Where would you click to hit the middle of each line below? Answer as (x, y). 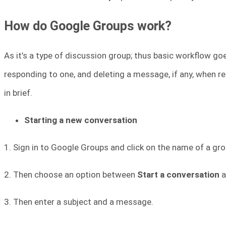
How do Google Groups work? (88, 26)
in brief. (18, 93)
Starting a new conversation (81, 120)
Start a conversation (178, 174)
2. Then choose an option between (71, 174)
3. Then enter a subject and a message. (79, 202)
